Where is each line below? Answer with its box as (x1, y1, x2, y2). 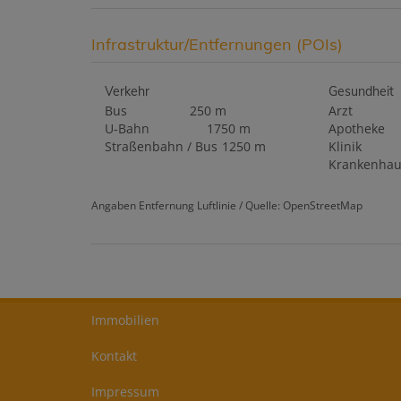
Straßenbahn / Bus (105, 138, 218, 156)
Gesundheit (328, 83, 394, 100)
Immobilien (91, 311, 159, 329)
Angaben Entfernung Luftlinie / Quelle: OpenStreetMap (91, 198, 363, 213)
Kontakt (91, 347, 137, 365)
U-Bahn (105, 120, 149, 138)
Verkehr (105, 83, 149, 100)
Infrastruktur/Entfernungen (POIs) (91, 34, 343, 55)
